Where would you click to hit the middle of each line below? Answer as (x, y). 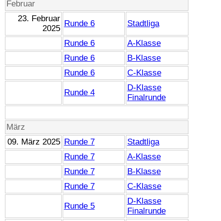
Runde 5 (79, 206)
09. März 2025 (34, 142)
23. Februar (39, 18)
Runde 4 (79, 92)
